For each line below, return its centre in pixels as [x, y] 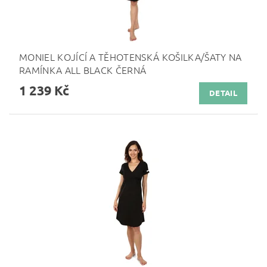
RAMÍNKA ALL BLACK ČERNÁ [83, 69]
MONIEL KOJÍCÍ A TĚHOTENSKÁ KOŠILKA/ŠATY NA [131, 56]
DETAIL [223, 93]
